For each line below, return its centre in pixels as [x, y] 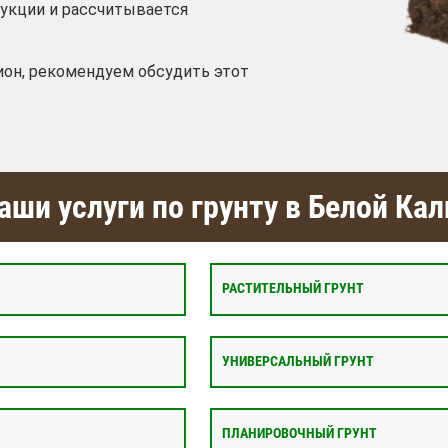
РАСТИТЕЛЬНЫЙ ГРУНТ [293, 289]
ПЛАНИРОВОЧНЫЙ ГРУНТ [299, 434]
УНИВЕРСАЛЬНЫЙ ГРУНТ [298, 361]
